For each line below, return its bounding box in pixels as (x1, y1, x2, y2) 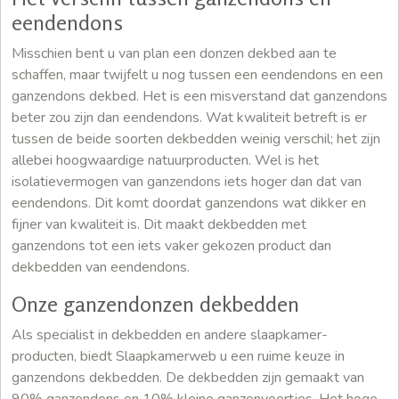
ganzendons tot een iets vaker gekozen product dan (12, 235, 331, 256)
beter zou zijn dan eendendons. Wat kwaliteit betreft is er (12, 107, 367, 127)
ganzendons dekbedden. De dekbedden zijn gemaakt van (12, 367, 364, 387)
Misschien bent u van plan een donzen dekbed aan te (12, 43, 337, 63)
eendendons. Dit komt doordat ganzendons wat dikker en (12, 192, 366, 213)
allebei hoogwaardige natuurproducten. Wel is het (12, 150, 319, 170)
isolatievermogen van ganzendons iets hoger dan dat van (12, 171, 362, 191)
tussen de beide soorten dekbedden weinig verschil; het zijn (12, 128, 380, 149)
